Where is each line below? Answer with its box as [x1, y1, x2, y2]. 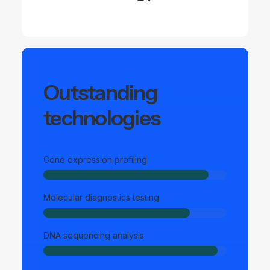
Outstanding [43, 80, 157, 105]
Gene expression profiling [43, 154, 147, 165]
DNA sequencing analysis [43, 230, 144, 240]
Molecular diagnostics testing [43, 192, 159, 202]
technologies [43, 105, 160, 131]
